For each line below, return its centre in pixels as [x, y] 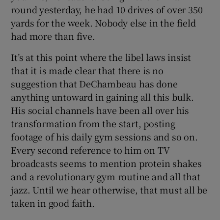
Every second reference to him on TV [90, 150]
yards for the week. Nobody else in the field [103, 22]
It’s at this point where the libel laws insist [101, 57]
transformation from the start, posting [93, 123]
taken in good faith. [53, 203]
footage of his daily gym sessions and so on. [104, 136]
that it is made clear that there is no [87, 70]
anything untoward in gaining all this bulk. [102, 96]
